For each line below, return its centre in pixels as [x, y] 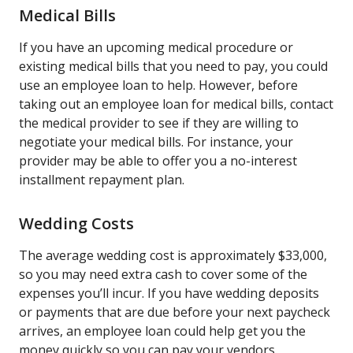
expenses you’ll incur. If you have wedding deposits [169, 293]
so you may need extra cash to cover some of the [163, 274]
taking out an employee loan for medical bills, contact [176, 104]
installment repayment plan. [102, 179]
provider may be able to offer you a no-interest [158, 160]
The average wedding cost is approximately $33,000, [173, 255]
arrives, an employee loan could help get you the [162, 331]
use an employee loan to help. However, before [158, 85]
